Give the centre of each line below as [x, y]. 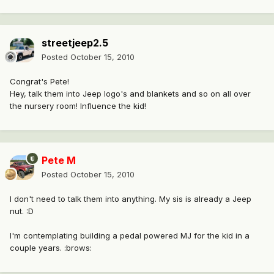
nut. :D [22, 211]
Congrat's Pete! [39, 82]
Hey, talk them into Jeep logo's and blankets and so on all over [130, 94]
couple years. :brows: [51, 248]
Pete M [59, 161]
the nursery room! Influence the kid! [78, 106]
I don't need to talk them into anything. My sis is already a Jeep [131, 199]
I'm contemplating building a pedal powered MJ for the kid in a [130, 236]
